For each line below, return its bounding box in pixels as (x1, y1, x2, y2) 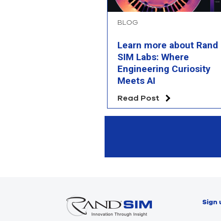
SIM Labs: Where (117, 51, 189, 63)
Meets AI (117, 75, 155, 87)
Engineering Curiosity (117, 63, 211, 75)
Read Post (117, 92, 159, 104)
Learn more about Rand (117, 39, 218, 51)
